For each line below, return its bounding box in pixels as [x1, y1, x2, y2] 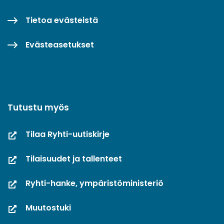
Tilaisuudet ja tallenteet [25, 152, 122, 164]
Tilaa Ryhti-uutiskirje [25, 128, 109, 140]
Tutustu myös [7, 101, 69, 113]
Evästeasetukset [25, 38, 94, 50]
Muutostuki [25, 201, 71, 213]
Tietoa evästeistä [25, 14, 98, 26]
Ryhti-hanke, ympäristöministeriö [25, 177, 163, 189]
